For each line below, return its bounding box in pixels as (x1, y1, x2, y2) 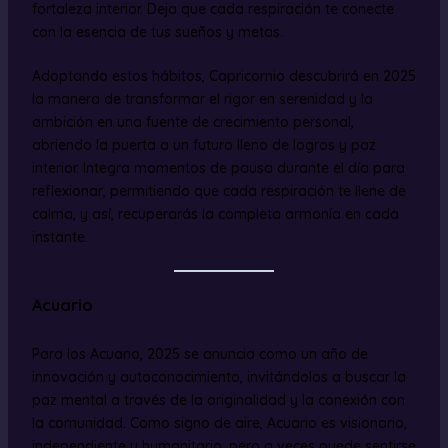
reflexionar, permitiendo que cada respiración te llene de (31, 181, 406, 200)
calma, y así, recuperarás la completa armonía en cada (31, 204, 399, 223)
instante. (31, 227, 88, 246)
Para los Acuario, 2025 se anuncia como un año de (31, 345, 368, 364)
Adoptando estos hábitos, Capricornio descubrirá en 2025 (31, 66, 416, 85)
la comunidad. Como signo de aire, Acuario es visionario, (31, 414, 407, 433)
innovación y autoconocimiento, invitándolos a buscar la (31, 368, 406, 387)
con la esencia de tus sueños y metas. (31, 22, 283, 41)
